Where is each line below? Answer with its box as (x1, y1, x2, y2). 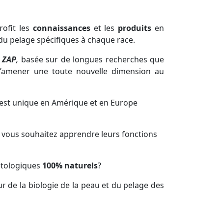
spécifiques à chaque (35, 34, 117, 46)
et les (90, 23, 118, 34)
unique (12, 97, 38, 109)
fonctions (122, 129, 157, 140)
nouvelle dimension (76, 66, 151, 77)
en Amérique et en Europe (38, 97, 137, 109)
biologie (26, 180, 58, 191)
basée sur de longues (21, 54, 106, 65)
